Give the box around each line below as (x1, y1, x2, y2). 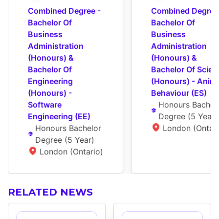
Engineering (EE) (28, 111, 90, 122)
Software (28, 100, 62, 110)
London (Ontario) (40, 147, 103, 157)
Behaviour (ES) (151, 88, 207, 98)
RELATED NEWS (8, 186, 93, 198)
